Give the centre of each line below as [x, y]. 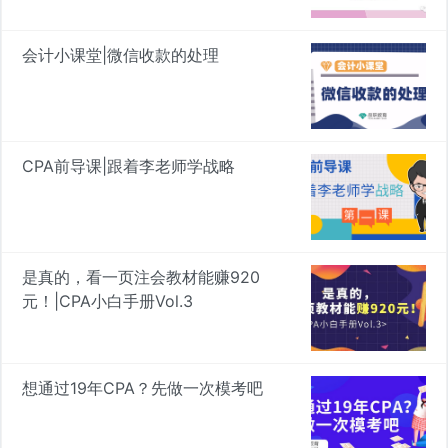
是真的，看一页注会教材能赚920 [141, 277]
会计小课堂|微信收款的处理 [120, 55]
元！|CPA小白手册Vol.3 [107, 301]
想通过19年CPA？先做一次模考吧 [142, 388]
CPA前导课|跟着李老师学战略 [128, 166]
